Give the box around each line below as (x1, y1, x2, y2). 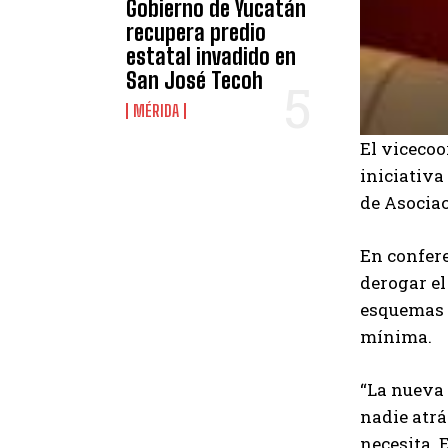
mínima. (360, 324, 436, 348)
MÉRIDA (133, 101, 180, 120)
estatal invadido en (126, 43, 297, 70)
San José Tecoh (126, 67, 264, 94)
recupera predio (126, 19, 267, 46)
